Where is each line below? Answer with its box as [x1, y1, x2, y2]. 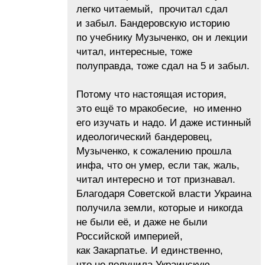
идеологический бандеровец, [76, 131, 212, 143]
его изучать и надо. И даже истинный [76, 117, 251, 129]
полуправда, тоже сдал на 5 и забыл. [76, 60, 250, 72]
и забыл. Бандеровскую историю [76, 18, 230, 30]
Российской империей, [76, 231, 183, 243]
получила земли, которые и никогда [76, 202, 243, 214]
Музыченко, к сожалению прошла [76, 146, 231, 157]
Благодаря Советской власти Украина [76, 188, 251, 200]
